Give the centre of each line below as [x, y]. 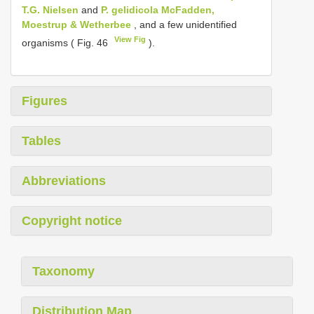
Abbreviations [64, 180]
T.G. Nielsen [50, 10]
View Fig [130, 40]
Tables [41, 141]
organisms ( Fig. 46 [66, 42]
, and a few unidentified [184, 25]
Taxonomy [63, 271]
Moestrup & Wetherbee [76, 25]
